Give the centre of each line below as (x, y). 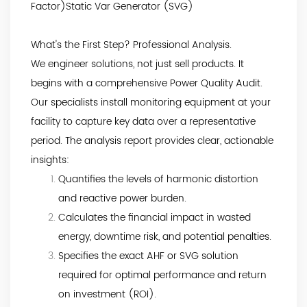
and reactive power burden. (122, 198)
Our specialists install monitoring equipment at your (151, 102)
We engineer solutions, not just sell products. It (137, 64)
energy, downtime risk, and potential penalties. (165, 236)
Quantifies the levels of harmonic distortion (158, 179)
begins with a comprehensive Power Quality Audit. (147, 83)
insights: (50, 160)
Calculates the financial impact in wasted (155, 217)
